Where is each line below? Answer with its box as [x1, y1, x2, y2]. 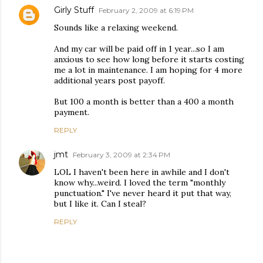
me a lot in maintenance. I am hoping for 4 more [54, 65, 242, 75]
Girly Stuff [54, 5, 94, 15]
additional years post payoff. [54, 75, 165, 86]
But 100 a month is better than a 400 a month [54, 96, 234, 107]
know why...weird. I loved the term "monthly [54, 177, 225, 188]
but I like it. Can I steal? [54, 198, 146, 209]
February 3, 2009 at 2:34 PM [73, 150, 170, 159]
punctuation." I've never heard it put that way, [54, 188, 231, 198]
